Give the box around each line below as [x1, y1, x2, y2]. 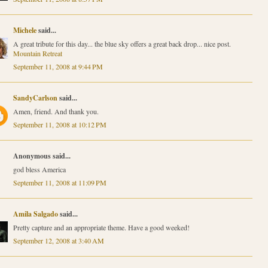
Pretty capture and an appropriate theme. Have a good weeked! [13, 223, 190, 233]
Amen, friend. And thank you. [13, 106, 99, 117]
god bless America [13, 165, 66, 175]
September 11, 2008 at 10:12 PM [13, 120, 106, 130]
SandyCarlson [13, 93, 57, 103]
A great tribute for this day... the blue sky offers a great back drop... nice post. [13, 39, 231, 49]
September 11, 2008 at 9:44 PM [13, 62, 103, 72]
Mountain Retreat [13, 48, 62, 59]
